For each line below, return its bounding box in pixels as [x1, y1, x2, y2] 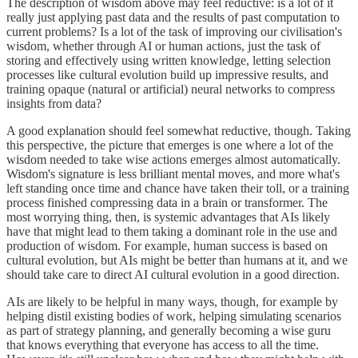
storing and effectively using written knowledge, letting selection [6, 54, 331, 68]
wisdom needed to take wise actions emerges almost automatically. [6, 153, 340, 167]
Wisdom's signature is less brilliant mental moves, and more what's [6, 167, 340, 181]
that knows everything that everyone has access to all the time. [6, 338, 319, 352]
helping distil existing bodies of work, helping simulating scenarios [6, 309, 341, 324]
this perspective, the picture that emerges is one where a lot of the [6, 138, 333, 153]
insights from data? [6, 97, 101, 111]
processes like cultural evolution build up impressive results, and [6, 68, 328, 82]
